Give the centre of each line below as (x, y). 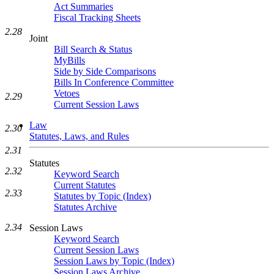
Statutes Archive (85, 207)
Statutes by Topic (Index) (102, 196)
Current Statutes (85, 185)
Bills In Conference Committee (114, 82)
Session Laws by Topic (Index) (114, 261)
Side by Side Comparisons (105, 71)
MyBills (69, 60)
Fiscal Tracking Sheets (97, 17)
